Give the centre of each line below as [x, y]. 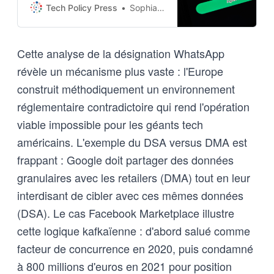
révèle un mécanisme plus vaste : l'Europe [120, 71]
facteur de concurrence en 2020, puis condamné [135, 248]
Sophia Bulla [143, 7]
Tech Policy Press [82, 7]
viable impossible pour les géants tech [110, 124]
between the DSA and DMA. [86, 19]
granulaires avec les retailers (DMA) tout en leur [134, 177]
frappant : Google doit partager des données [125, 159]
